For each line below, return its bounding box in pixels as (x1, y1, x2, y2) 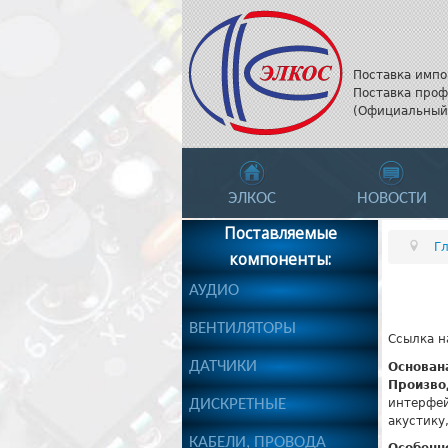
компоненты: (229, 248, 331, 270)
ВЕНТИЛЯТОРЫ (189, 320, 296, 337)
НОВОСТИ (357, 190, 427, 207)
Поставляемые (223, 222, 337, 244)
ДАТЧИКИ (189, 358, 257, 375)
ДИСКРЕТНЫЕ (189, 396, 286, 413)
